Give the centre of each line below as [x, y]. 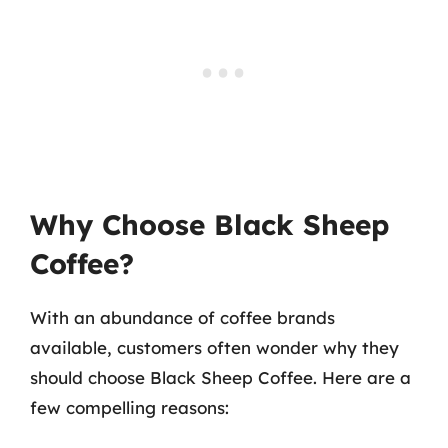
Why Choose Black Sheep [209, 224]
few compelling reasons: [129, 407]
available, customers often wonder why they [214, 347]
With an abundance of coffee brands [182, 317]
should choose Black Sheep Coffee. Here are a [220, 377]
